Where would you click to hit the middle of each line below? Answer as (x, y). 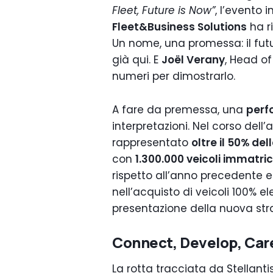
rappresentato (152, 143)
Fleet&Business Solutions (179, 27)
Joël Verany (193, 60)
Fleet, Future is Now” (164, 10)
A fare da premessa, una (179, 110)
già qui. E (137, 60)
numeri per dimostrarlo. (174, 76)
